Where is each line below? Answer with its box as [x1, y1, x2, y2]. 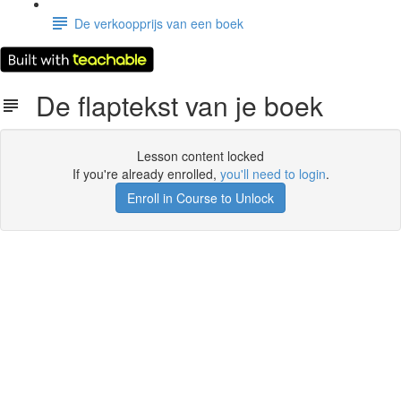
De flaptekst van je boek [21, 86, 323, 124]
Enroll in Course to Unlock [127, 189, 274, 207]
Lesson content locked [137, 147, 264, 165]
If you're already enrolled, [72, 165, 220, 183]
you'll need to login [219, 165, 326, 183]
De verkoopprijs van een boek [74, 13, 243, 32]
